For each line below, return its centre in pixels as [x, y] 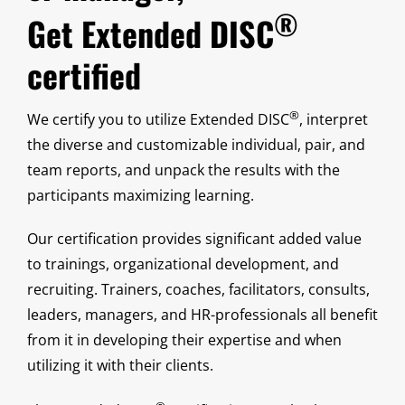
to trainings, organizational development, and [183, 264]
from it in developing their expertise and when [184, 339]
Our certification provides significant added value [194, 238]
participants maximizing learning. [141, 195]
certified [84, 74]
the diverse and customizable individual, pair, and [196, 144]
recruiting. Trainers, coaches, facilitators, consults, [198, 289]
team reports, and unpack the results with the [184, 170]
